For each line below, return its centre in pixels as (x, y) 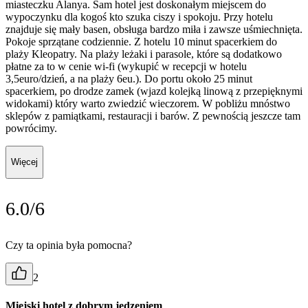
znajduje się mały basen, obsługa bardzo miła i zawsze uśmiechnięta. (154, 29)
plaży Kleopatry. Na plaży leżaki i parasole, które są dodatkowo (144, 54)
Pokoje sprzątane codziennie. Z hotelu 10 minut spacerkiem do (141, 41)
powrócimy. (31, 128)
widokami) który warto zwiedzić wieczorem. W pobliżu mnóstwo (148, 103)
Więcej (24, 162)
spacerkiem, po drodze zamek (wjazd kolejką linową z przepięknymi (154, 91)
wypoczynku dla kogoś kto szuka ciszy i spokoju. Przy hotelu (139, 16)
